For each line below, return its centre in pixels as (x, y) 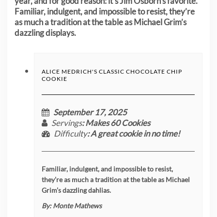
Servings (67, 123)
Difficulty (70, 134)
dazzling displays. (45, 33)
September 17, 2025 (90, 112)
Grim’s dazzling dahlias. (76, 190)
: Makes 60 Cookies (116, 123)
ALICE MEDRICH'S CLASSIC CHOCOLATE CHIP (112, 72)
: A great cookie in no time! (134, 134)
